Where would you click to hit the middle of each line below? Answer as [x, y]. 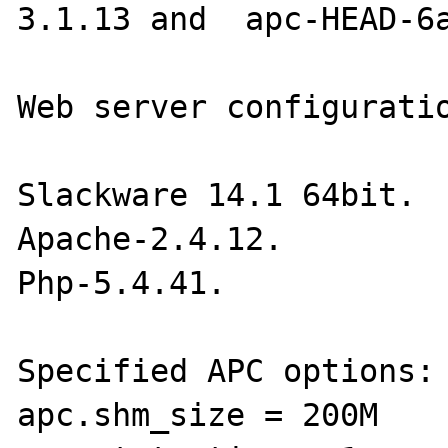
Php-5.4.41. [122, 282]
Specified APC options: [226, 370]
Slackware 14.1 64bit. [217, 194]
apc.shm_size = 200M [198, 414]
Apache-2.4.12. [150, 238]
